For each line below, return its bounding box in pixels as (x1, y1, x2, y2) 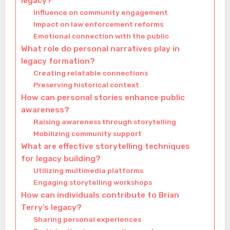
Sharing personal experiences (33, 215, 141, 224)
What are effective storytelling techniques (21, 142, 190, 151)
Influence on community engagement (33, 8, 168, 17)
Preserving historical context (33, 81, 139, 89)
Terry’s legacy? (21, 203, 82, 213)
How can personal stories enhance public (21, 93, 185, 103)
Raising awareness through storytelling (33, 118, 176, 126)
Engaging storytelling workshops (33, 178, 152, 187)
